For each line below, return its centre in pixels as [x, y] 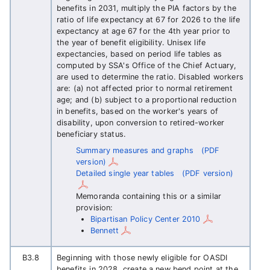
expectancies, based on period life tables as [140, 54]
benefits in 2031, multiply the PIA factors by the [146, 8]
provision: [95, 208]
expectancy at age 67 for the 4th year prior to [144, 31]
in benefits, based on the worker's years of [137, 111]
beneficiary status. [92, 134]
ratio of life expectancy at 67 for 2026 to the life [149, 20]
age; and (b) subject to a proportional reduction [146, 100]
